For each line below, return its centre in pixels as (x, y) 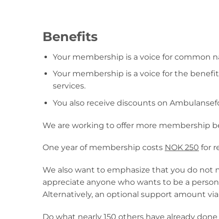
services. (69, 86)
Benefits (70, 36)
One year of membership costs (104, 148)
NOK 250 (182, 148)
